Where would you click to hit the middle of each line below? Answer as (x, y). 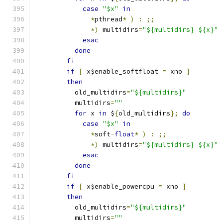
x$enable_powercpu (120, 186)
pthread (109, 19)
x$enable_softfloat (122, 71)
